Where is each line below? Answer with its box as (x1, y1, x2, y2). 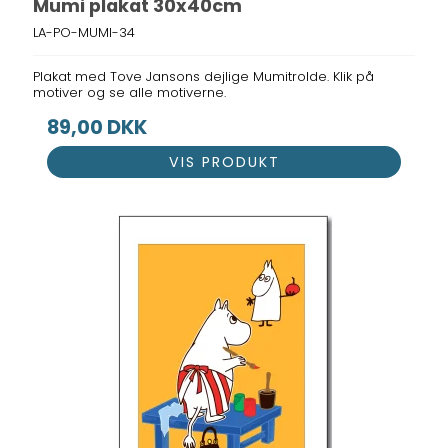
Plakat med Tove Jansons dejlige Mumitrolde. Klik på (33, 66, 375, 86)
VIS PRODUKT (168, 152, 280, 173)
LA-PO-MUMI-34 (33, 22, 136, 42)
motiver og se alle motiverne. (33, 82, 227, 102)
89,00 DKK (47, 113, 148, 141)
